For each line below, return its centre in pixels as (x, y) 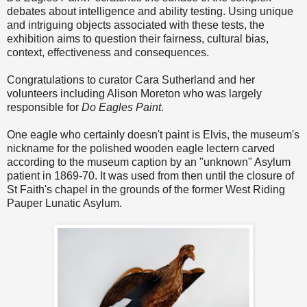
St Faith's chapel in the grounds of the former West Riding (146, 189)
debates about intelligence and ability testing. (118, 11)
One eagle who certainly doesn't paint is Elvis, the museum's (153, 134)
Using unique (261, 11)
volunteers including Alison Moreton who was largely (134, 93)
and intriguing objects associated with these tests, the (136, 25)
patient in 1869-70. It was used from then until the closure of (150, 175)
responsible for (44, 107)
